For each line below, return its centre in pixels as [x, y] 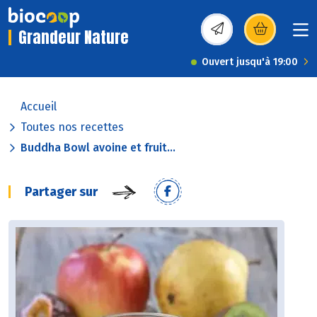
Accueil [39, 107]
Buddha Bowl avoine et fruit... [98, 148]
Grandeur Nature [74, 38]
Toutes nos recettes [72, 127]
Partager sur [61, 192]
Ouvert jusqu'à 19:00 [250, 62]
